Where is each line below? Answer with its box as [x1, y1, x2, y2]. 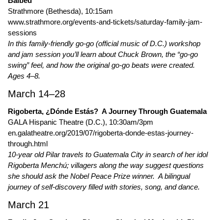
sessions [8, 28, 37, 37]
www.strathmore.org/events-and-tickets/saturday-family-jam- [8, 18, 202, 26]
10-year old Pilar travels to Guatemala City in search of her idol [8, 150, 208, 159]
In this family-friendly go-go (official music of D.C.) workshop [8, 39, 200, 48]
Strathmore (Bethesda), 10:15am [8, 7, 113, 15]
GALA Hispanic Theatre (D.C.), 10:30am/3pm [8, 118, 153, 126]
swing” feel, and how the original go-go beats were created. [8, 61, 197, 69]
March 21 [8, 199, 49, 210]
